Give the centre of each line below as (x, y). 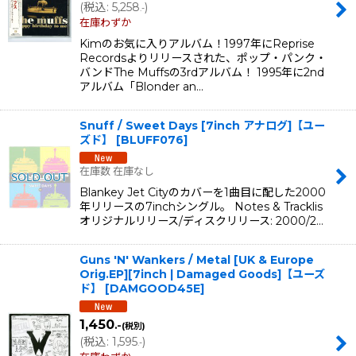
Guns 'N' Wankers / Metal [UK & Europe (197, 260)
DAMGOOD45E (155, 289)
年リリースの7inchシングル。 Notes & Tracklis (201, 207)
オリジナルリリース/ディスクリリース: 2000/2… (201, 221)
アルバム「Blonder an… (141, 87)
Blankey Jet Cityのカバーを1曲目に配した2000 (203, 193)
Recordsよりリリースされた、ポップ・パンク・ (203, 58)
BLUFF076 (152, 140)
